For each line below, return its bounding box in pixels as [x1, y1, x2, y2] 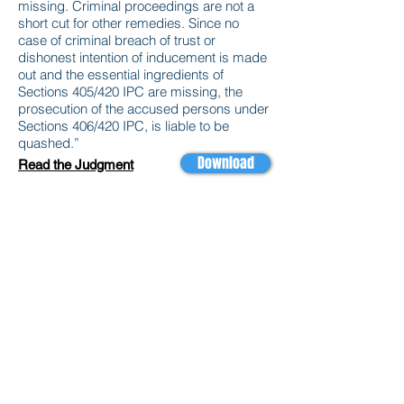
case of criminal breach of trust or [18, 32, 216, 49]
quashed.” [18, 134, 79, 151]
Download [197, 152, 254, 173]
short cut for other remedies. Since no [18, 14, 239, 32]
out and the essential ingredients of [18, 66, 224, 83]
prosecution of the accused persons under [18, 100, 269, 117]
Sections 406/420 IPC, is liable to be [18, 117, 229, 134]
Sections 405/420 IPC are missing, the [18, 83, 243, 100]
